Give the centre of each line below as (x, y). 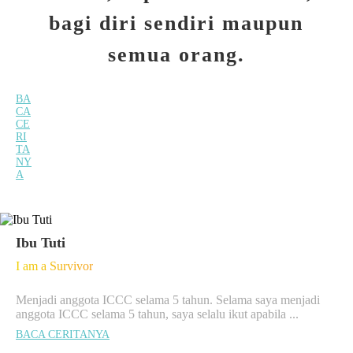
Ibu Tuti (41, 242)
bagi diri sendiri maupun (176, 23)
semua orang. (176, 54)
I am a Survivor (54, 266)
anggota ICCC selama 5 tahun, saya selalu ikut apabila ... (157, 314)
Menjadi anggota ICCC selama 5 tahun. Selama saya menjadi (168, 299)
